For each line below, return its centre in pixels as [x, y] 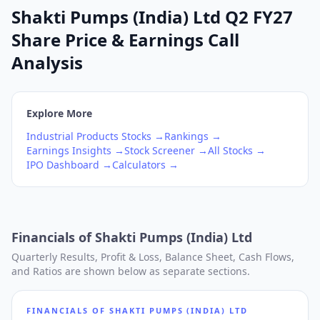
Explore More [59, 113]
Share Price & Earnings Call [125, 40]
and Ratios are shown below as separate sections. [131, 271]
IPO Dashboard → [69, 165]
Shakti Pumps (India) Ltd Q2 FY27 [152, 17]
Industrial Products [72, 136]
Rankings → [193, 136]
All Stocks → [237, 150]
